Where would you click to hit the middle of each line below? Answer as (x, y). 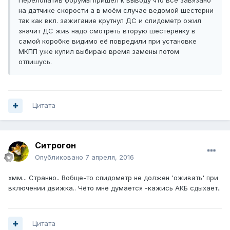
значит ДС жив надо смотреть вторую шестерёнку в (107, 31)
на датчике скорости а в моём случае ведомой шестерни (116, 11)
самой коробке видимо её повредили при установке (108, 41)
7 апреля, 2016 (110, 157)
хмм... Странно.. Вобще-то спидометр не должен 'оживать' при (113, 178)
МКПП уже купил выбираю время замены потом (99, 52)
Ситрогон (55, 146)
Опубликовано (60, 157)
